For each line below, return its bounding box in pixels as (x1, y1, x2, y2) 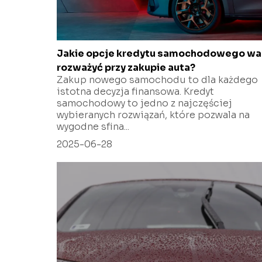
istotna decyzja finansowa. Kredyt (57, 85, 214, 98)
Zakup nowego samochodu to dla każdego (57, 73, 258, 86)
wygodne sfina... (57, 120, 129, 133)
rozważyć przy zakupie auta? (57, 61, 195, 74)
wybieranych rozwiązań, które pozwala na (57, 108, 250, 121)
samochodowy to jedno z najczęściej (57, 96, 232, 109)
